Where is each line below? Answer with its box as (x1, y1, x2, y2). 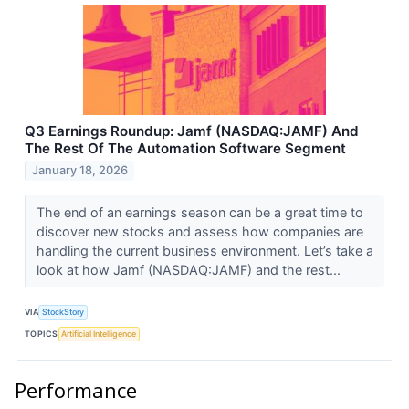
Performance (15, 375, 137, 404)
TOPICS (25, 329, 58, 340)
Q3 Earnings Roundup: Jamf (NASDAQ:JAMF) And (25, 121, 359, 140)
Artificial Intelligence (61, 329, 137, 340)
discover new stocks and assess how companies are (36, 223, 363, 239)
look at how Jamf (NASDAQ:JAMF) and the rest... (36, 261, 344, 278)
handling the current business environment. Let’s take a (36, 242, 373, 258)
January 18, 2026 (32, 163, 129, 178)
